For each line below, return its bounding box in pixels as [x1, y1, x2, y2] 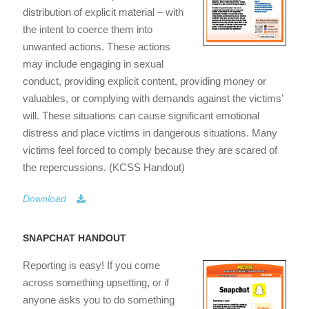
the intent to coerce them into [23, 23, 152, 35]
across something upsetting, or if [23, 276, 169, 288]
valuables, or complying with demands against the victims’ [23, 92, 283, 104]
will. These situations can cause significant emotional [23, 109, 259, 121]
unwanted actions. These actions [23, 40, 170, 52]
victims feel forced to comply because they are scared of [23, 143, 277, 156]
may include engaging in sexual [23, 57, 163, 70]
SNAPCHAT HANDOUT [23, 232, 126, 243]
